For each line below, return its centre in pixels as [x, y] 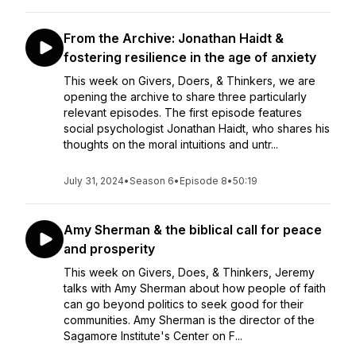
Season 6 [152, 181]
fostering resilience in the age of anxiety [190, 57]
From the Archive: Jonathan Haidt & [174, 38]
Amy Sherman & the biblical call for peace [193, 230]
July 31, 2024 [94, 181]
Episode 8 [203, 181]
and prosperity [109, 249]
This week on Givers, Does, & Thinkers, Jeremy [189, 272]
